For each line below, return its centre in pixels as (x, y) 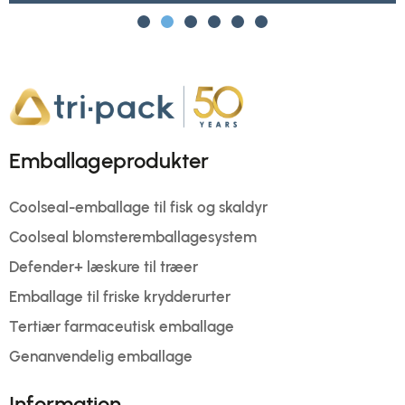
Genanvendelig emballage (101, 356)
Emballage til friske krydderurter (120, 297)
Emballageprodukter (109, 160)
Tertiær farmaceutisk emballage (122, 326)
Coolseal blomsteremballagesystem (133, 237)
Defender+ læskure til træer (104, 267)
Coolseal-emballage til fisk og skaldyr (138, 207)
